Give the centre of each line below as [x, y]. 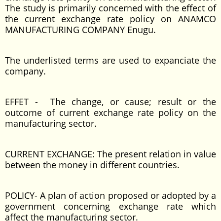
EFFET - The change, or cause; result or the [110, 102]
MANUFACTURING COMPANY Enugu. [80, 30]
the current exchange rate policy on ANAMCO [110, 19]
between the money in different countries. [92, 165]
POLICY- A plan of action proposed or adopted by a [110, 195]
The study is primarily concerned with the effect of [110, 8]
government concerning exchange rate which [110, 206]
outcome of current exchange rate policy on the [110, 112]
